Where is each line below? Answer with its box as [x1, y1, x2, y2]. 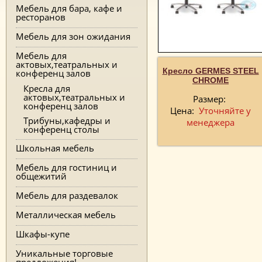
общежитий [16, 170, 67, 182]
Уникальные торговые [16, 247, 113, 259]
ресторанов [16, 11, 65, 23]
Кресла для [23, 82, 70, 94]
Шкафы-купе [16, 227, 70, 240]
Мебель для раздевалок [16, 189, 118, 201]
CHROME [192, 75, 229, 85]
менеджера [187, 116, 235, 128]
